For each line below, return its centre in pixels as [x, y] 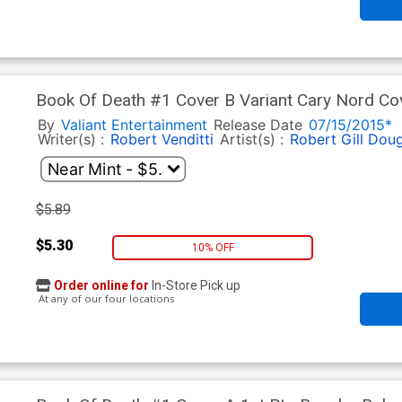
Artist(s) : [253, 140]
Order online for [101, 286]
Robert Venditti [162, 140]
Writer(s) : [73, 140]
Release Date [258, 125]
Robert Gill [326, 140]
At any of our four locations [105, 299]
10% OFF [213, 247]
